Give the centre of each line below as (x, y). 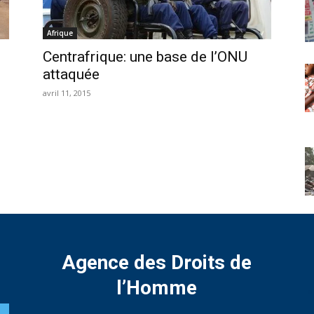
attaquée (71, 75)
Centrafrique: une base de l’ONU (145, 57)
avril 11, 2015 (66, 93)
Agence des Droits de (157, 262)
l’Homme (157, 287)
